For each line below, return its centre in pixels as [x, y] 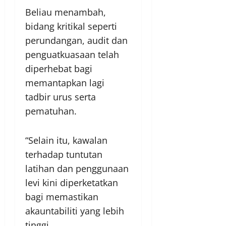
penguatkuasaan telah [72, 54]
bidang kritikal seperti [71, 26]
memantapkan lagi [65, 82]
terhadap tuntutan [64, 154]
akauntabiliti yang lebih [75, 211]
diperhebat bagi [59, 68]
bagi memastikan [62, 196]
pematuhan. [51, 111]
